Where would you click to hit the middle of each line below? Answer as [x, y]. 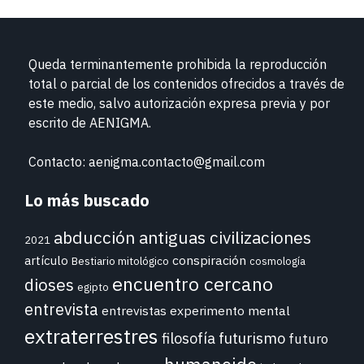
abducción [95, 238]
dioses [49, 285]
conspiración [209, 260]
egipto [93, 287]
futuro [308, 339]
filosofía [188, 339]
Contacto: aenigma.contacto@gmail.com [147, 162]
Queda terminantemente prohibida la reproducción [178, 65]
